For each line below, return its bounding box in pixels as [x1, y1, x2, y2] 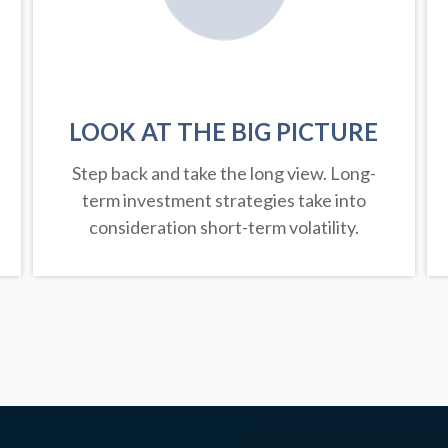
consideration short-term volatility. [88, 216, 359, 239]
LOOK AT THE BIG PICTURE [69, 117, 379, 147]
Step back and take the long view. [71, 162, 330, 185]
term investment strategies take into [81, 189, 366, 212]
